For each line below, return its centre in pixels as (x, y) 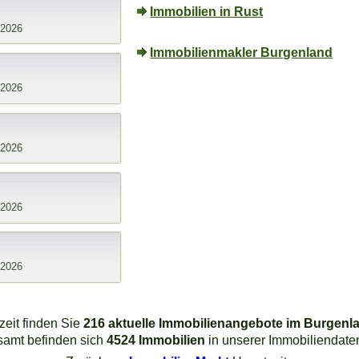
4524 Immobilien (155, 340)
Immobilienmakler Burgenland (242, 52)
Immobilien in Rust (207, 11)
